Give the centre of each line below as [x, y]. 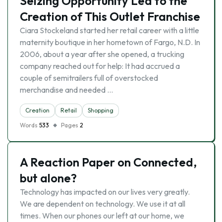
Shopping [101, 110]
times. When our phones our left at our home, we [102, 216]
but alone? [48, 178]
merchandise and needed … [66, 90]
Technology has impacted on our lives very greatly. [105, 192]
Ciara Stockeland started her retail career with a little [110, 30]
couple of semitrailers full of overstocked [89, 78]
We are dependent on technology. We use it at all [103, 204]
